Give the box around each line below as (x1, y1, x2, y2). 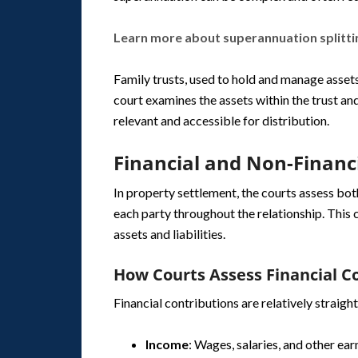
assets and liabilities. (113, 226, 225, 241)
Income (145, 336, 189, 352)
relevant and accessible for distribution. (113, 113, 329, 128)
